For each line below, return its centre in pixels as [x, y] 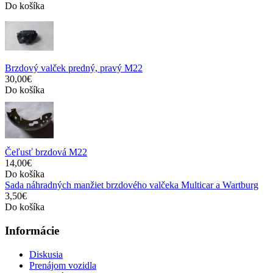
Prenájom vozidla [63, 265]
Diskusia [46, 254]
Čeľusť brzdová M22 [46, 152]
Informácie [32, 231]
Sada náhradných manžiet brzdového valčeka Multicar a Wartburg [132, 185]
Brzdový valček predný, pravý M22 [74, 68]
